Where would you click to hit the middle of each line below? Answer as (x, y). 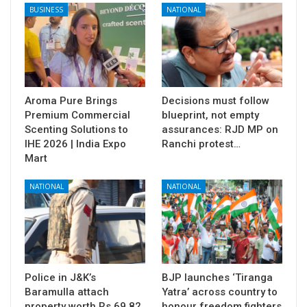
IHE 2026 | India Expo (75, 144)
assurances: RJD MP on (220, 129)
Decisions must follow (216, 100)
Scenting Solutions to (76, 129)
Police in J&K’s (60, 277)
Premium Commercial (77, 115)
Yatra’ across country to (220, 292)
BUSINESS (46, 9)
